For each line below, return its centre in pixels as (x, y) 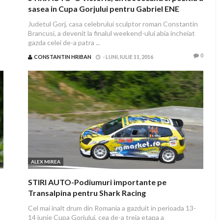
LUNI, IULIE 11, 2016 (129, 57)
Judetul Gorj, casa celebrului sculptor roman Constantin (113, 24)
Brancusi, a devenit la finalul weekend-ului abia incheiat (111, 33)
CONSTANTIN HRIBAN (62, 57)
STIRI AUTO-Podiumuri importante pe (97, 182)
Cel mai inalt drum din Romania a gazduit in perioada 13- (112, 208)
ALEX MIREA (45, 162)
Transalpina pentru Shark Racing (87, 193)
